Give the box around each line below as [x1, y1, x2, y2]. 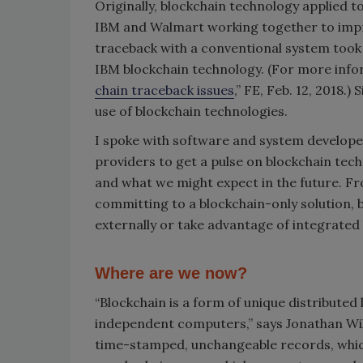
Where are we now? [95, 263, 247, 282]
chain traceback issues [95, 81, 234, 98]
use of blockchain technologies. [95, 102, 288, 119]
